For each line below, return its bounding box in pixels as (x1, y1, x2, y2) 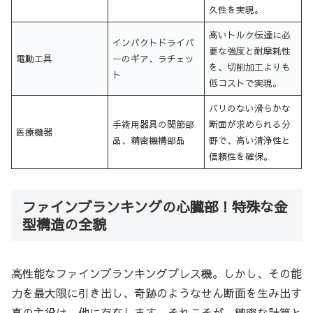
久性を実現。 (209, 3, 264, 15)
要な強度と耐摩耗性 (209, 44, 291, 57)
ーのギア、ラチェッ (112, 52, 195, 64)
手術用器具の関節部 (112, 117, 195, 130)
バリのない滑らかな (209, 101, 291, 114)
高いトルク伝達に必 (209, 28, 291, 41)
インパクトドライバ (112, 36, 195, 48)
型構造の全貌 (22, 214, 106, 233)
